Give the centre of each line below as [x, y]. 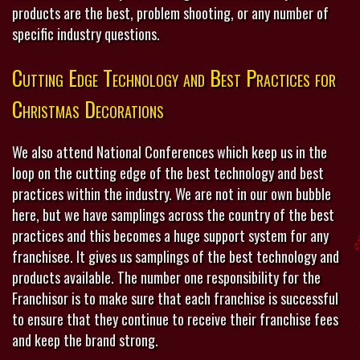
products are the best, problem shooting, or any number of [170, 13]
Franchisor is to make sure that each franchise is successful [175, 299]
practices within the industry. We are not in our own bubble [172, 194]
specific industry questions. [86, 34]
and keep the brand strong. [85, 340]
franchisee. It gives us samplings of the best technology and [176, 257]
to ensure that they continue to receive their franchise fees [175, 319]
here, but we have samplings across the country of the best [173, 215]
